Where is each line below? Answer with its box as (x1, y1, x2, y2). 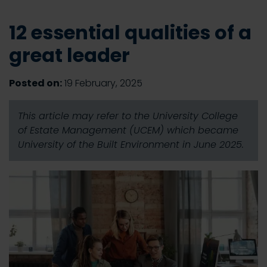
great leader (9, 42, 130, 69)
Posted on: (9, 76, 62, 90)
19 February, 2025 (62, 76, 142, 90)
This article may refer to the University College (18, 109, 238, 123)
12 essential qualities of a (9, 19, 252, 46)
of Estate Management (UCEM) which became (18, 123, 238, 137)
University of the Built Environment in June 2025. (18, 138, 244, 151)
